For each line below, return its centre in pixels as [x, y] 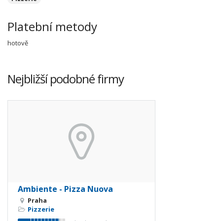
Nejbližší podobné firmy [66, 79]
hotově [18, 43]
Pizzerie [41, 209]
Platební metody [52, 26]
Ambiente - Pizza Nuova [65, 189]
